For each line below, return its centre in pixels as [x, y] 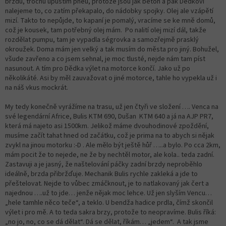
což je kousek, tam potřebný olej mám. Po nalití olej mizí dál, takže [106, 30]
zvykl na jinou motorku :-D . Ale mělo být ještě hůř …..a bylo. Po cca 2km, [113, 145]
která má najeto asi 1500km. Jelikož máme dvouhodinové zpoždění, [107, 126]
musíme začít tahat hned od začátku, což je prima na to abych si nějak [110, 135]
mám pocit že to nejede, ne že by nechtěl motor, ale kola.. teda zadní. [110, 155]
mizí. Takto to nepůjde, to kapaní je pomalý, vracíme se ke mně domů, [110, 20]
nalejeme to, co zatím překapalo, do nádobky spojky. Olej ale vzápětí [109, 11]
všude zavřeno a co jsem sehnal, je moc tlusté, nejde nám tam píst [105, 59]
